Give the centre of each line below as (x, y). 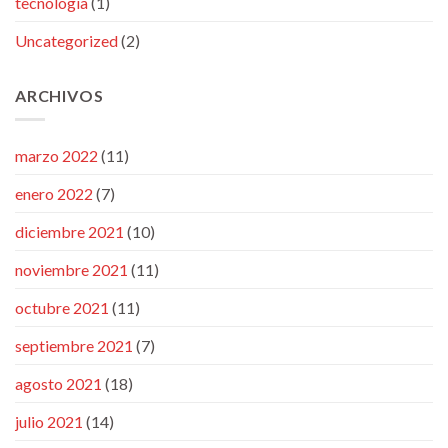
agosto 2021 (58, 384)
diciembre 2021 (69, 232)
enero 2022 (54, 194)
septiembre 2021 (74, 346)
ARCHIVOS (59, 95)
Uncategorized (66, 40)
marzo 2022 (56, 156)
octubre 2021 (62, 308)
